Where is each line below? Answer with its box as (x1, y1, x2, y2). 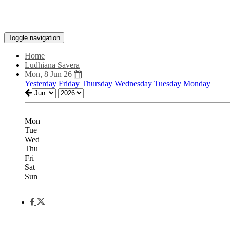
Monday (183, 79, 210, 88)
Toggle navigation (8, 34, 60, 42)
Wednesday (114, 79, 152, 88)
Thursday (82, 79, 112, 88)
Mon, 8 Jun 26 (25, 70, 74, 79)
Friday (59, 79, 80, 88)
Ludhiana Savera (25, 61, 80, 69)
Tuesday (154, 79, 181, 88)
